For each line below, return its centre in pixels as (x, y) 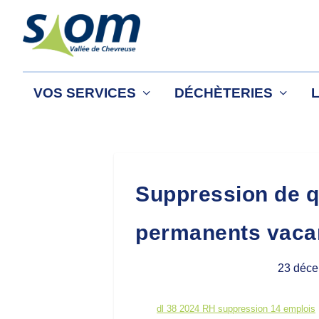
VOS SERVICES (85, 93)
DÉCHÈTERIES (224, 93)
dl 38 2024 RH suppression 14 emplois (236, 309)
